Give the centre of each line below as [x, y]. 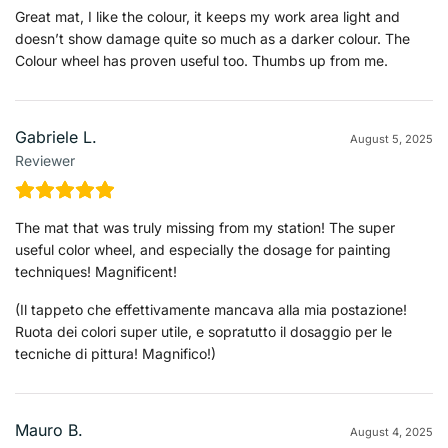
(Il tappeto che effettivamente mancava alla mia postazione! [211, 309]
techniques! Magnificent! [96, 271]
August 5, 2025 [391, 138]
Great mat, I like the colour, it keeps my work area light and [207, 16]
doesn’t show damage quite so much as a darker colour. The [212, 38]
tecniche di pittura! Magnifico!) [115, 353]
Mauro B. [49, 429]
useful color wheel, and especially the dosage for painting [203, 249]
